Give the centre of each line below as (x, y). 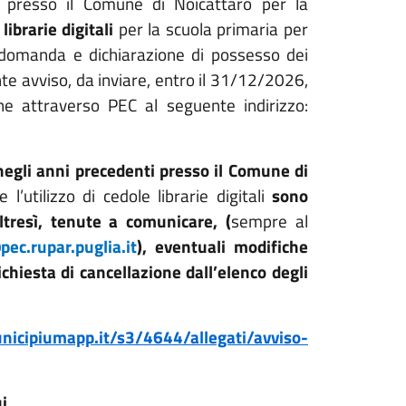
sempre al (270, 221)
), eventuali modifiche (222, 246)
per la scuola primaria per (211, 29)
